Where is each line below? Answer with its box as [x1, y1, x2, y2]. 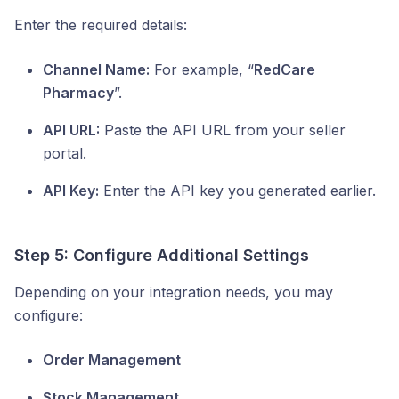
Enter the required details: [14, 15, 187, 34]
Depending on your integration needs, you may [14, 282, 333, 301]
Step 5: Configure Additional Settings [14, 245, 309, 265]
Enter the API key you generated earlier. [99, 181, 376, 199]
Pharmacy [43, 83, 114, 102]
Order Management [43, 350, 181, 369]
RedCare [254, 60, 315, 78]
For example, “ [150, 60, 254, 78]
